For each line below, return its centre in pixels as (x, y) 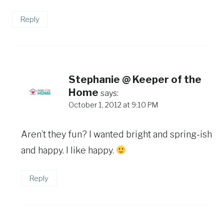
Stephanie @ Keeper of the (135, 79)
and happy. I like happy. (68, 150)
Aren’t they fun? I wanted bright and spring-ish (116, 134)
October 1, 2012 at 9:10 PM (113, 105)
